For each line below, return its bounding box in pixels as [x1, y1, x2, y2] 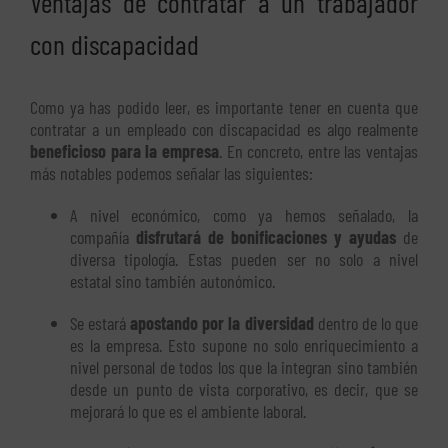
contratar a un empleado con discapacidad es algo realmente [30, 117, 418, 140]
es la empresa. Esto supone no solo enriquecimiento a [70, 333, 418, 356]
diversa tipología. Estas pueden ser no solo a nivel [70, 247, 418, 270]
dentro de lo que [313, 311, 419, 334]
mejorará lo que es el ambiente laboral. [70, 399, 306, 422]
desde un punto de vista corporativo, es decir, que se [70, 377, 418, 400]
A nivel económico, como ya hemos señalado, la [70, 203, 418, 226]
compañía [70, 225, 136, 248]
